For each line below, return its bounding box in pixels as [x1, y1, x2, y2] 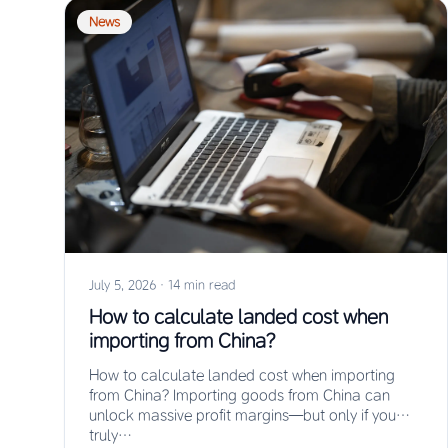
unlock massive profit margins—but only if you [89, 405, 396, 424]
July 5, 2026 [89, 276, 156, 292]
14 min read [168, 276, 235, 292]
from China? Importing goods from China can [89, 385, 390, 404]
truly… [89, 425, 132, 444]
